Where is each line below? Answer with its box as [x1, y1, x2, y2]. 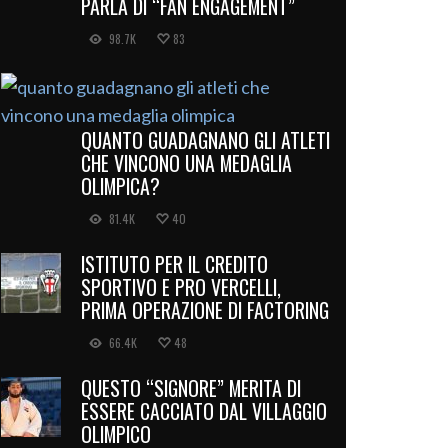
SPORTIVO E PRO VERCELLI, [81, 271, 281, 302]
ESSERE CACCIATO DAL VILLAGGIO [81, 395, 327, 426]
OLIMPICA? [81, 170, 160, 201]
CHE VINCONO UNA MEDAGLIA [81, 147, 292, 178]
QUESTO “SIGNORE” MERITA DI [81, 372, 301, 403]
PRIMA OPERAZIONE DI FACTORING [81, 294, 329, 325]
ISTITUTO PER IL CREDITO [81, 248, 268, 279]
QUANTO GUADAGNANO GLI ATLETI [81, 124, 330, 155]
